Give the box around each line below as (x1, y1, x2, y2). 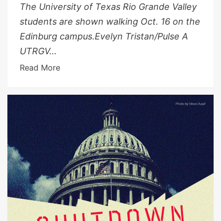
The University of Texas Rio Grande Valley (20, 1, 197, 12)
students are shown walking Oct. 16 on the (20, 16, 200, 27)
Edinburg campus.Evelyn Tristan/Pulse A (20, 31, 188, 41)
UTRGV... (20, 45, 57, 56)
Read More (20, 62, 60, 73)
